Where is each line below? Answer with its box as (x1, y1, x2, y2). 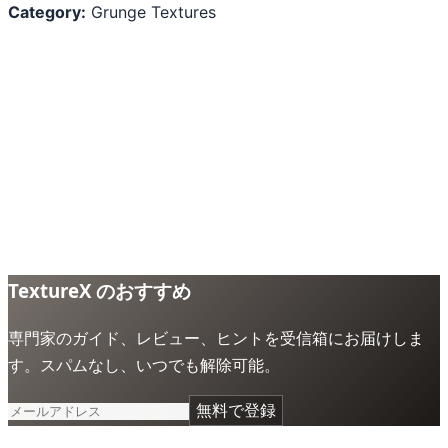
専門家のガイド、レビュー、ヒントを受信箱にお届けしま (8, 327, 424, 348)
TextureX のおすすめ (8, 277, 191, 303)
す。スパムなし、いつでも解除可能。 (8, 354, 280, 375)
